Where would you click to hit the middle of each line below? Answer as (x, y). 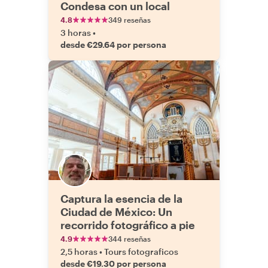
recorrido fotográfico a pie (128, 225)
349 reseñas (130, 20)
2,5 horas (79, 252)
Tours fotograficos (141, 252)
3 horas (76, 33)
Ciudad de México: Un (116, 212)
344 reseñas (130, 239)
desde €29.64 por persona (113, 45)
